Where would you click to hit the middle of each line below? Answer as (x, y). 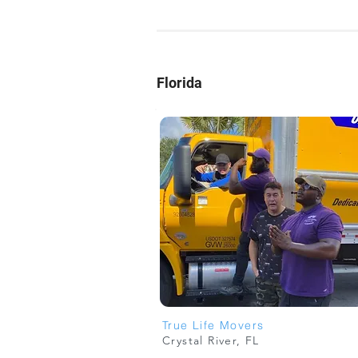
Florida (179, 83)
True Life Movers (213, 325)
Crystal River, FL (211, 340)
